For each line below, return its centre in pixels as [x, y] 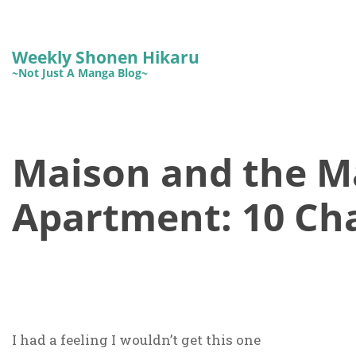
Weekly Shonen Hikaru [105, 56]
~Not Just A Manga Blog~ [79, 72]
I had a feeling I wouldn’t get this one [136, 340]
